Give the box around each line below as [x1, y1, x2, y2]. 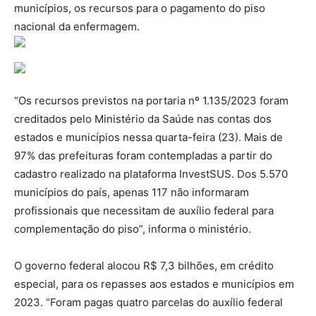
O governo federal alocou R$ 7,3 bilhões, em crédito [14, 258, 274, 272]
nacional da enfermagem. [14, 19, 142, 33]
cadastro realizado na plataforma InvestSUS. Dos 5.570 [14, 166, 288, 181]
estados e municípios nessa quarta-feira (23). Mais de [14, 130, 283, 144]
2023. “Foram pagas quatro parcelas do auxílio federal [14, 295, 283, 309]
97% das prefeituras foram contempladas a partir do [14, 148, 272, 162]
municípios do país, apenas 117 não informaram [14, 185, 249, 199]
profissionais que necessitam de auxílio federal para [14, 203, 274, 217]
